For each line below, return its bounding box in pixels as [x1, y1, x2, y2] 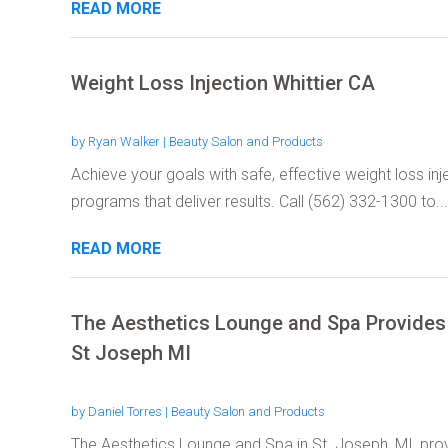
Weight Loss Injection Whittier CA [70, 70, 375, 95]
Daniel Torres [87, 403, 162, 419]
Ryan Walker [87, 133, 160, 149]
